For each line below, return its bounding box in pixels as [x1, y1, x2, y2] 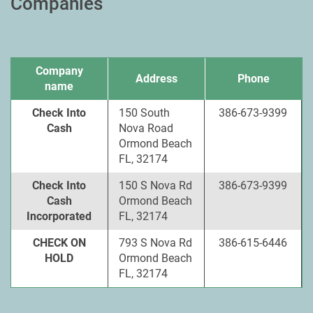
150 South [118, 106, 170, 119]
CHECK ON [32, 236, 86, 249]
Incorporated [27, 210, 92, 223]
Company [35, 64, 83, 78]
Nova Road [118, 122, 173, 135]
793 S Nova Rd [118, 236, 192, 249]
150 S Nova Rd [118, 179, 192, 192]
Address [135, 72, 177, 85]
